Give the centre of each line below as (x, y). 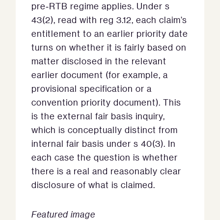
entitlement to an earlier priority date (110, 34)
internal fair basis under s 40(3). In (104, 144)
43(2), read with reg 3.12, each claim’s (109, 20)
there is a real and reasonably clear (106, 171)
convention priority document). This (106, 102)
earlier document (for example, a (100, 75)
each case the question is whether (105, 157)
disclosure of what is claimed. (93, 185)
